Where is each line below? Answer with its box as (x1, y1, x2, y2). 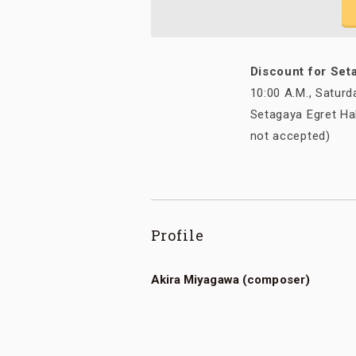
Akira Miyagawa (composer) (150, 273, 310, 288)
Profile (150, 226, 204, 246)
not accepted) (250, 129, 331, 144)
